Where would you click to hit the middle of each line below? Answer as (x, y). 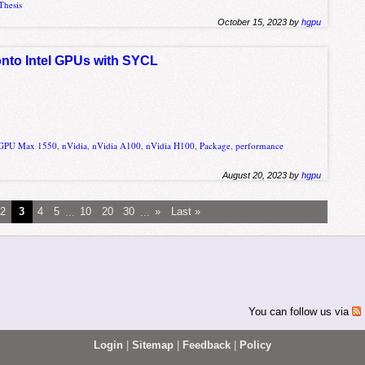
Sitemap (152, 345)
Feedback (206, 345)
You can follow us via (300, 311)
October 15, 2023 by (260, 22)
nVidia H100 (171, 146)
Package (215, 146)
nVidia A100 (117, 146)
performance (260, 146)
